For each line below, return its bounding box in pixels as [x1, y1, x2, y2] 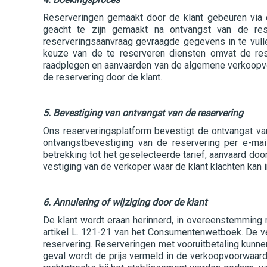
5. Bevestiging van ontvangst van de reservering [43, 107, 243, 119]
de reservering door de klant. [43, 72, 162, 83]
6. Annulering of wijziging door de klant [43, 197, 207, 208]
